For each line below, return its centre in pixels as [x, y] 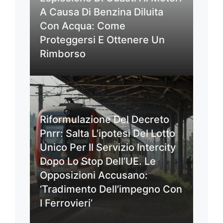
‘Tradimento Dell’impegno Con [111, 189]
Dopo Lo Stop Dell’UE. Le [98, 161]
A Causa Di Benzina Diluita [102, 12]
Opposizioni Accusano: [94, 175]
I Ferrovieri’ [66, 203]
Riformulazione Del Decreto [105, 119]
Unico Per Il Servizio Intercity [108, 147]
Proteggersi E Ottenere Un [102, 40]
